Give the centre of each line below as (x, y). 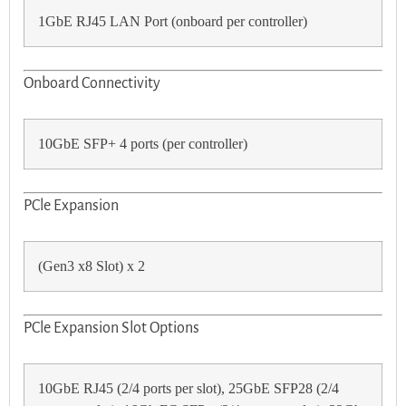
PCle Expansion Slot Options (111, 329)
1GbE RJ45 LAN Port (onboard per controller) (173, 22)
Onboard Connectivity (92, 84)
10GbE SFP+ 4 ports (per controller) (143, 145)
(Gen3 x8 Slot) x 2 (92, 267)
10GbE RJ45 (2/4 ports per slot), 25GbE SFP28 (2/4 (188, 389)
